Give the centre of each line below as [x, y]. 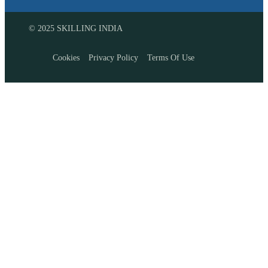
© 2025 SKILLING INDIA [76, 28]
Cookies [66, 57]
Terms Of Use [171, 57]
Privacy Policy [113, 57]
